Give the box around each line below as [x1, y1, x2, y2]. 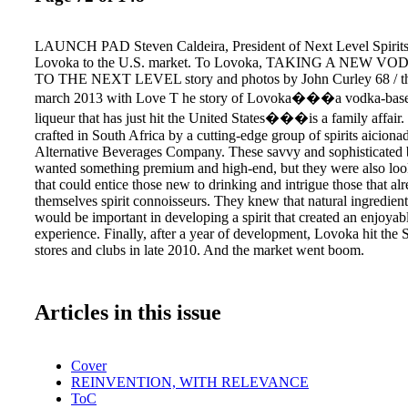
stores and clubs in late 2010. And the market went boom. [35, 241, 364, 258]
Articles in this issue [35, 300, 221, 324]
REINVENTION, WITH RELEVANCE [71, 373, 309, 390]
